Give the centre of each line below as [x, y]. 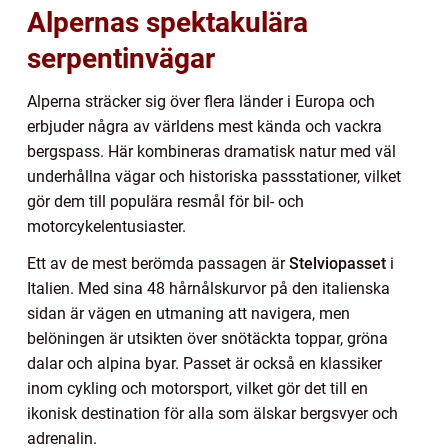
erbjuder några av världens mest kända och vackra [204, 127]
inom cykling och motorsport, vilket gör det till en [197, 389]
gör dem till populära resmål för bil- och [165, 202]
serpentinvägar [121, 59]
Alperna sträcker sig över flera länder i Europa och [201, 102]
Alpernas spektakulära [167, 23]
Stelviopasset [337, 264]
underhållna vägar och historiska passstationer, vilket [214, 177]
